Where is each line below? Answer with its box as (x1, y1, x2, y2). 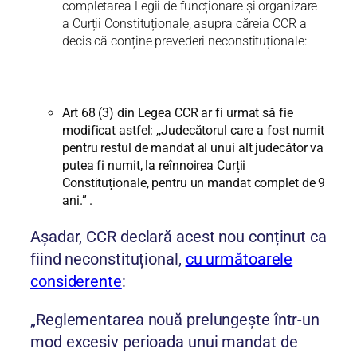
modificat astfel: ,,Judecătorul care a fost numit (62, 123, 325, 139)
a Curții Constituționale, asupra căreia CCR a (62, 16, 307, 32)
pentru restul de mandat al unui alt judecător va (62, 140, 324, 156)
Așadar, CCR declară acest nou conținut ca (30, 227, 327, 247)
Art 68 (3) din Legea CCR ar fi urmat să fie (62, 105, 293, 121)
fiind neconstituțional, (30, 249, 186, 269)
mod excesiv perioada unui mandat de (30, 332, 298, 352)
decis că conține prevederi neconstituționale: (62, 33, 307, 49)
